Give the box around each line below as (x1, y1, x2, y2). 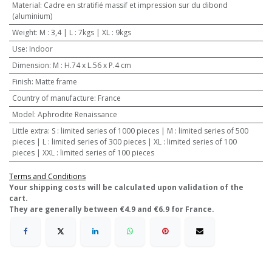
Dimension (12, 60, 49, 70)
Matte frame (35, 76, 77, 87)
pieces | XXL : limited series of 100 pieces (12, 148, 154, 158)
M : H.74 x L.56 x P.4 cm (52, 60, 131, 70)
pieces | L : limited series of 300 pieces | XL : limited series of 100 (12, 137, 237, 147)
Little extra (12, 126, 48, 136)
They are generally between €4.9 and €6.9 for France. (9, 204, 214, 214)
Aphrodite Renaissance (37, 109, 117, 120)
